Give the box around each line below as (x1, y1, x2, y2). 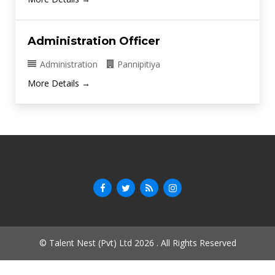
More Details (28, 77, 82, 90)
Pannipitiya (117, 58, 160, 71)
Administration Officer (28, 34, 160, 48)
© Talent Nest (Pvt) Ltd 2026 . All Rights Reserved (39, 237, 236, 249)
